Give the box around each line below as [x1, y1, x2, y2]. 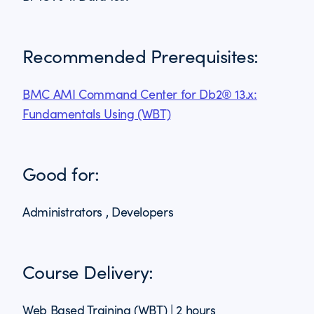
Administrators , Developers [22, 203, 174, 220]
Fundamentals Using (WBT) [22, 105, 171, 122]
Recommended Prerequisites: [22, 43, 259, 68]
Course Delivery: [22, 259, 153, 284]
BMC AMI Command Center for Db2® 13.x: [22, 86, 257, 102]
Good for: [22, 161, 100, 186]
